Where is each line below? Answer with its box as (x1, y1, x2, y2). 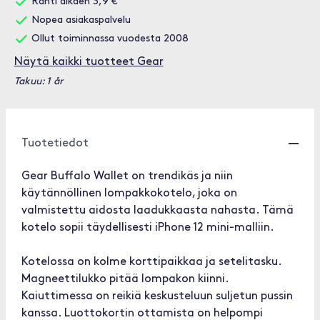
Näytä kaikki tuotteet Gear (14, 56, 164, 68)
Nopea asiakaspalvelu (28, 15, 131, 26)
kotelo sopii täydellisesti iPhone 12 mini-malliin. (21, 222, 274, 234)
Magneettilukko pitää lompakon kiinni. (21, 274, 229, 285)
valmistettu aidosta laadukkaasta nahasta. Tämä (21, 205, 294, 216)
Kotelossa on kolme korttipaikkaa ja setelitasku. (21, 256, 281, 268)
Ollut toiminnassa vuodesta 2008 (28, 34, 189, 44)
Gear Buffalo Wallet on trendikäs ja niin (21, 171, 233, 182)
